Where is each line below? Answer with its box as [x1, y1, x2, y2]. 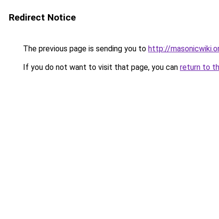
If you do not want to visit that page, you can [21, 63, 180, 72]
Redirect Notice [9, 12, 76, 23]
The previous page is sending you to [21, 44, 148, 53]
